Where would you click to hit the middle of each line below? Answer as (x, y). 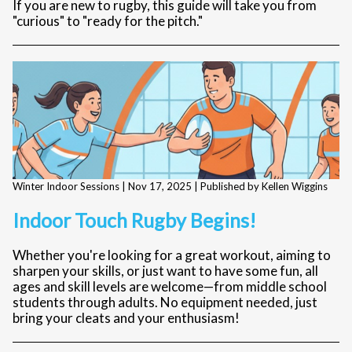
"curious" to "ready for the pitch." (108, 21)
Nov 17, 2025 (160, 186)
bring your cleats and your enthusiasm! (126, 318)
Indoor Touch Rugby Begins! (134, 220)
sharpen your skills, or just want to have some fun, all (165, 271)
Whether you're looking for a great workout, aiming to (172, 255)
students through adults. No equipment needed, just (165, 302)
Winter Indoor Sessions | (70, 186)
